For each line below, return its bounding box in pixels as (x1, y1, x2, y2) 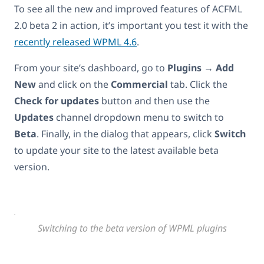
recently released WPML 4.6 (14, 35, 137, 49)
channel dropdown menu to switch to (54, 111, 224, 124)
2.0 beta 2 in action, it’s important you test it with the (14, 19, 248, 32)
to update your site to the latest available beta (14, 144, 219, 157)
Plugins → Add (167, 61, 234, 75)
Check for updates (14, 94, 99, 108)
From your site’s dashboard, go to (14, 61, 167, 75)
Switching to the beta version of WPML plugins (37, 222, 227, 235)
